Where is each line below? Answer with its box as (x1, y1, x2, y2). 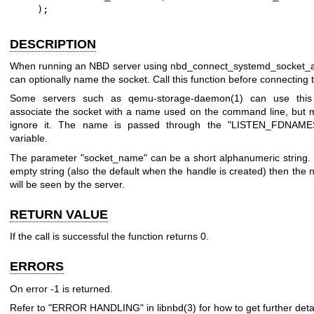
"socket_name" (80, 151, 147, 163)
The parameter (10, 151, 81, 163)
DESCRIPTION (10, 36, 96, 51)
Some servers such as (10, 93, 128, 104)
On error (10, 282, 50, 294)
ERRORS (10, 259, 64, 274)
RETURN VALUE (10, 207, 108, 221)
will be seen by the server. (10, 178, 125, 190)
